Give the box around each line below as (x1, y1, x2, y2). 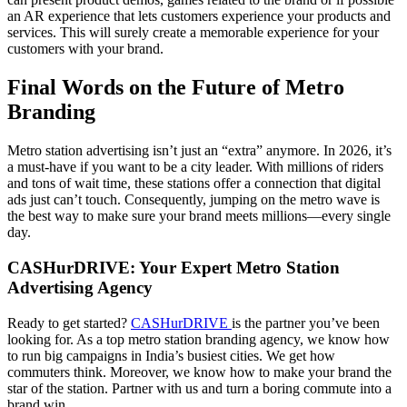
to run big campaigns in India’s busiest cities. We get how (7, 347, 335, 363)
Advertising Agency (7, 277, 153, 297)
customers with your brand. (7, 41, 171, 57)
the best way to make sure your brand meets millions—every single (7, 208, 391, 224)
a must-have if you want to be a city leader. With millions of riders (7, 159, 383, 175)
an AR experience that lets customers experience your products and (7, 8, 391, 25)
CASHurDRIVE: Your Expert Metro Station (7, 257, 340, 277)
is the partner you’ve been (232, 314, 380, 331)
